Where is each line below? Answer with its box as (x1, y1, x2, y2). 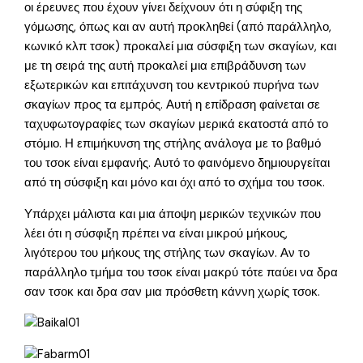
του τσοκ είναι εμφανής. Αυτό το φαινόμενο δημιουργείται (24, 156, 331, 172)
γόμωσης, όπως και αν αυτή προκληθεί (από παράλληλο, (24, 19, 332, 36)
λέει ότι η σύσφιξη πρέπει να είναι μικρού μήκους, (24, 225, 288, 241)
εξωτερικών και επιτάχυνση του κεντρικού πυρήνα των (24, 78, 320, 94)
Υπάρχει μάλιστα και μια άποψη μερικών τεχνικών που (24, 206, 322, 222)
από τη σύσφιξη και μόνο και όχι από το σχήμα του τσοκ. (24, 175, 326, 191)
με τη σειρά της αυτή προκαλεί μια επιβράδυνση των (24, 58, 307, 75)
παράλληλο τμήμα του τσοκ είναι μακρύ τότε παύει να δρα (24, 264, 339, 280)
